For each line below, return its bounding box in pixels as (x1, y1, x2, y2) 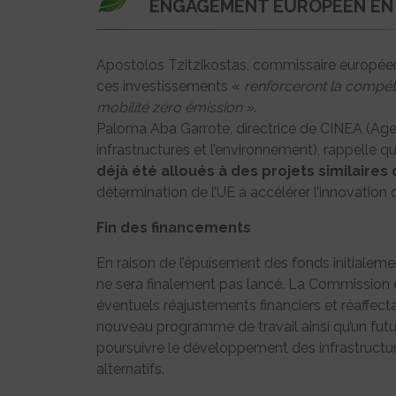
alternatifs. (96, 361, 164, 378)
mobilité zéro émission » (96, 99, 254, 117)
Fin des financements (96, 219, 251, 237)
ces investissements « (96, 78, 244, 95)
